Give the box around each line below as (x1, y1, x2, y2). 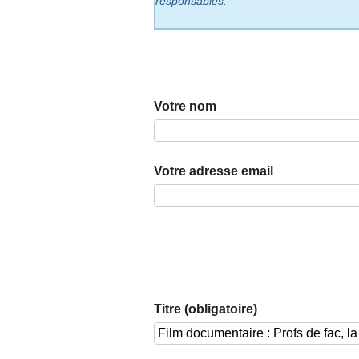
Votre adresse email (154, 164, 273, 179)
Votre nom (154, 99, 216, 114)
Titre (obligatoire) (154, 302, 257, 317)
